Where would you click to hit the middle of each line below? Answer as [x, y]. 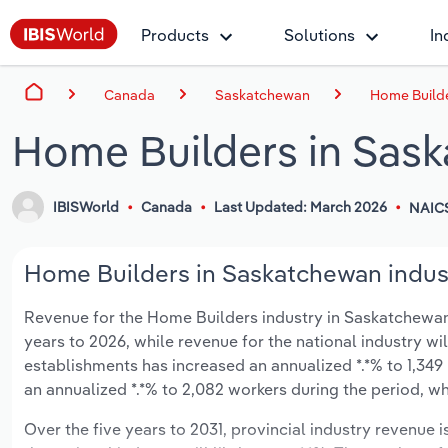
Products [175, 35]
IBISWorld [86, 207]
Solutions [319, 35]
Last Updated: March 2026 [300, 207]
